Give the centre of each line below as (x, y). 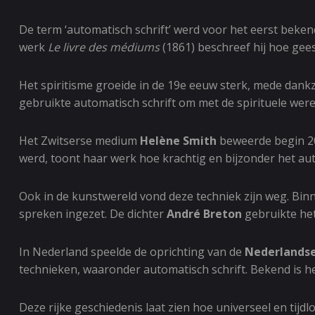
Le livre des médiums (104, 47)
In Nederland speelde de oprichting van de (132, 252)
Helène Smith (178, 141)
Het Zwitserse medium (79, 141)
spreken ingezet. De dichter (93, 214)
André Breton (204, 214)
